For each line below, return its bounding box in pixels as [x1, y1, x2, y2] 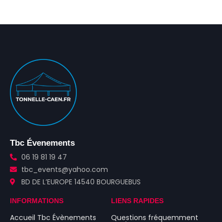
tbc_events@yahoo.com [21, 164, 108, 174]
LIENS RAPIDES [111, 196, 164, 205]
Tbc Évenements [10, 138, 75, 148]
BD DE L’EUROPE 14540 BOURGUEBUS [21, 176, 141, 187]
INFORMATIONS [10, 196, 63, 205]
